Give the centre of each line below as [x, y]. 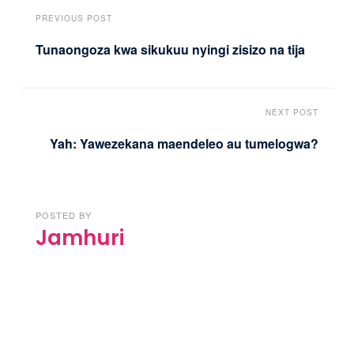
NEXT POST [292, 112]
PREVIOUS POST [74, 19]
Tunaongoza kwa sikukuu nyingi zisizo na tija [170, 50]
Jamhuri [80, 237]
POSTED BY [64, 215]
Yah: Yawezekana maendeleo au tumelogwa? [184, 143]
